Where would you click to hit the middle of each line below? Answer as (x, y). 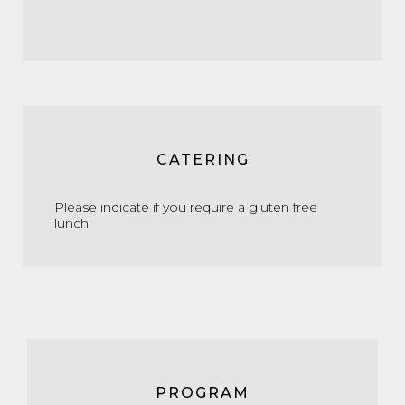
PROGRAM (202, 392)
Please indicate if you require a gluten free (186, 207)
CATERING (202, 159)
